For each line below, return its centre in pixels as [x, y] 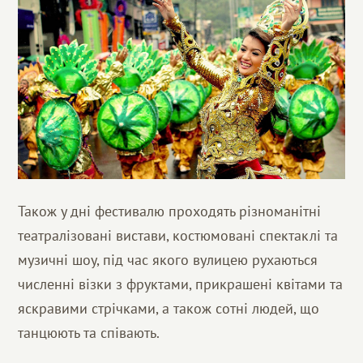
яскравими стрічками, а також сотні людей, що [169, 309]
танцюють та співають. [89, 333]
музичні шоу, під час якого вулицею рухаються [168, 260]
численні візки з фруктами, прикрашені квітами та [181, 284]
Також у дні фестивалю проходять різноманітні [170, 211]
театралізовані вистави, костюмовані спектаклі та [178, 236]
